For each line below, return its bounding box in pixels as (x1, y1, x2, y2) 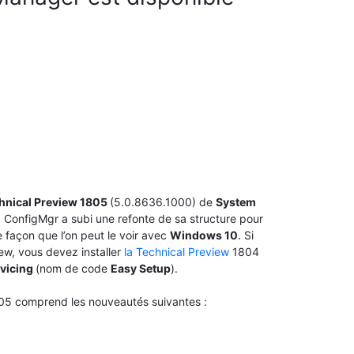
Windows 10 (170, 228, 238, 243)
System (216, 195, 256, 209)
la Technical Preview (124, 245, 232, 259)
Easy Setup (111, 262, 171, 276)
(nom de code (36, 262, 111, 276)
